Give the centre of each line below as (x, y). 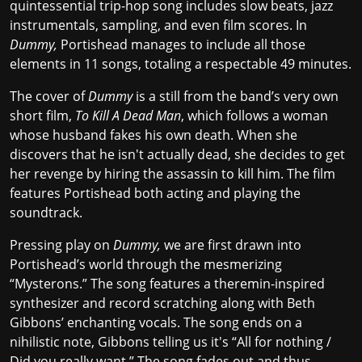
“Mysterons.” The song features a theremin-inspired (167, 284)
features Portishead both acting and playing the (155, 193)
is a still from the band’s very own (236, 96)
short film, (42, 116)
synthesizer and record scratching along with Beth (162, 303)
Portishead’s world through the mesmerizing (146, 264)
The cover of (49, 96)
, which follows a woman (255, 116)
